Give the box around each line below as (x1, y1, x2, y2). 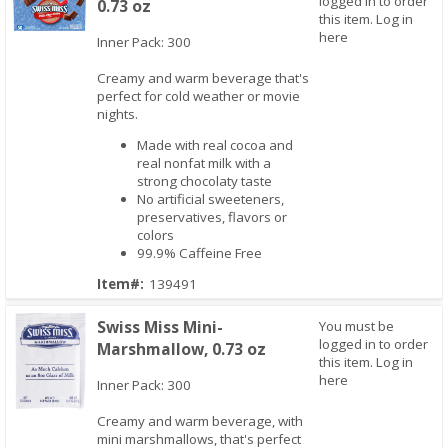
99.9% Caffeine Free (137, 244, 263, 263)
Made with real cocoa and (137, 136, 294, 155)
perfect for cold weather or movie (97, 86, 301, 105)
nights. (97, 104, 139, 123)
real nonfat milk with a (137, 154, 272, 173)
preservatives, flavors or (137, 208, 288, 227)
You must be (318, 317, 394, 336)
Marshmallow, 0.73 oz (97, 338, 267, 361)
